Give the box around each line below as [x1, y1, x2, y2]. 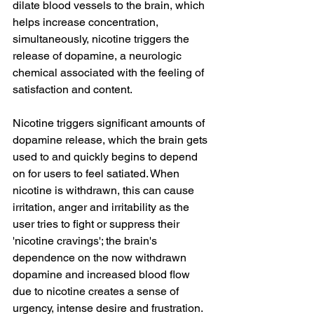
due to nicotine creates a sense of [13, 284, 182, 298]
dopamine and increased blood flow [13, 267, 193, 281]
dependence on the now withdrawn [13, 250, 189, 264]
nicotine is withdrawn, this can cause [13, 183, 197, 197]
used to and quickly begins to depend [13, 149, 200, 163]
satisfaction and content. [13, 82, 135, 96]
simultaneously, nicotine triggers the [13, 32, 192, 46]
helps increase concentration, [13, 15, 161, 29]
